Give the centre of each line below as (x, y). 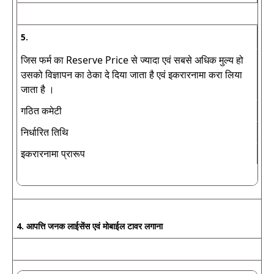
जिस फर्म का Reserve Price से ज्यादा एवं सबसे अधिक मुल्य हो (132, 60)
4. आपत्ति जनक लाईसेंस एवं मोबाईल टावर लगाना (90, 226)
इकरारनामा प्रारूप (53, 154)
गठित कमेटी (41, 111)
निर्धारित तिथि (45, 132)
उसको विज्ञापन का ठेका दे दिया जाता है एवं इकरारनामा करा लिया (131, 75)
